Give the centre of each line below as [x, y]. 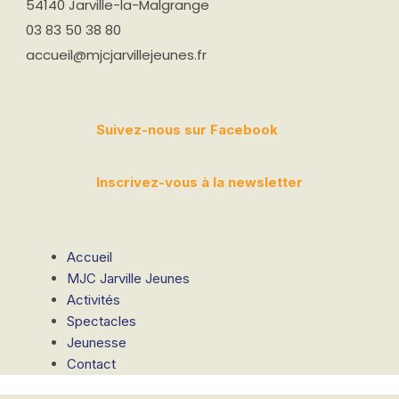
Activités [94, 299]
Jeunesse [97, 342]
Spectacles [102, 321]
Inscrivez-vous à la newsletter [199, 182]
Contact [91, 363]
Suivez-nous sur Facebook [187, 129]
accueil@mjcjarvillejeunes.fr [116, 54]
